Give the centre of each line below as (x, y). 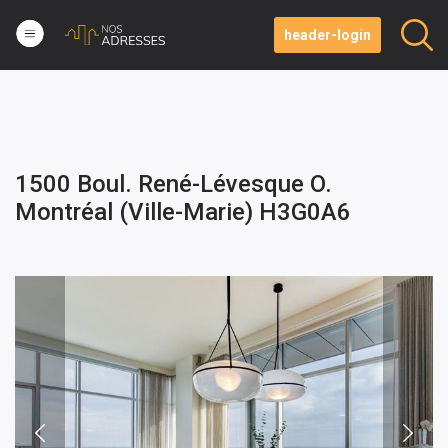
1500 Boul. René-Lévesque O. (173, 184)
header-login (327, 35)
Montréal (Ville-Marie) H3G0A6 (183, 212)
